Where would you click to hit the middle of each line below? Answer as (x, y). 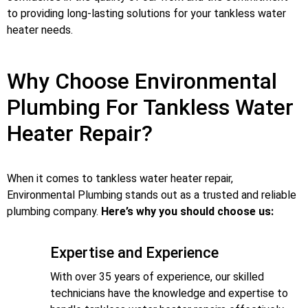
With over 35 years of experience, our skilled (157, 277)
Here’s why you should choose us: (187, 212)
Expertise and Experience (134, 253)
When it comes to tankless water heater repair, (120, 179)
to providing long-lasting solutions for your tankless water (146, 14)
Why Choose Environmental (142, 81)
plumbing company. (54, 212)
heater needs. (40, 30)
